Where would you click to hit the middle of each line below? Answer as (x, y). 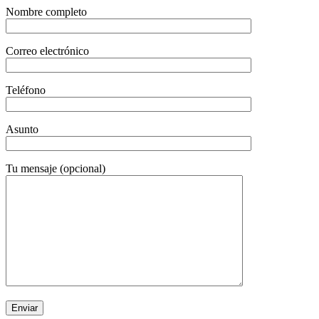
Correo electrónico (47, 51)
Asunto (22, 129)
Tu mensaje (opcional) (56, 168)
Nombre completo (46, 11)
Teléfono (26, 90)
